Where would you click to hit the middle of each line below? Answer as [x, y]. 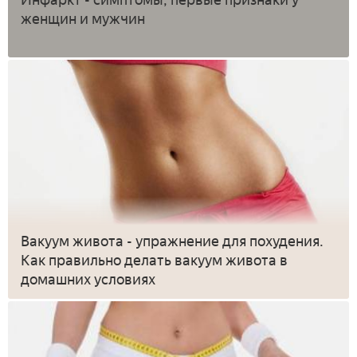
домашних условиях [88, 280]
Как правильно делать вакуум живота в [154, 261]
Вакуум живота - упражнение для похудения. [172, 242]
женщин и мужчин [83, 19]
